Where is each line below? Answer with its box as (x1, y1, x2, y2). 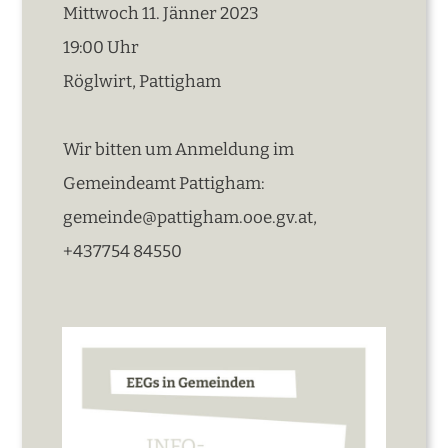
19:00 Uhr (63, 36, 140, 58)
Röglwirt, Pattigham (63, 70, 222, 92)
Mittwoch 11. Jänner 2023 (63, 2, 260, 24)
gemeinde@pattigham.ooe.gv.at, (63, 206, 318, 228)
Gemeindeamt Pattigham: (63, 172, 266, 194)
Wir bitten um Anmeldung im (63, 138, 295, 160)
